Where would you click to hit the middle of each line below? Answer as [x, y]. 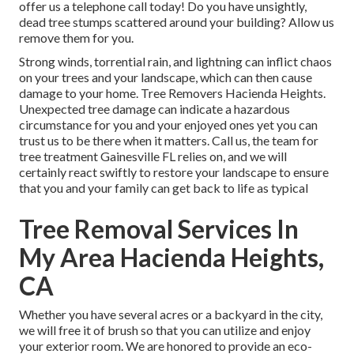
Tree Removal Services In [159, 229]
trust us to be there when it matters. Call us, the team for [169, 141]
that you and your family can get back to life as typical [164, 188]
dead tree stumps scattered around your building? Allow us [177, 22]
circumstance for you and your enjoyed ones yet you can [168, 125]
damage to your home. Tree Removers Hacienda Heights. [172, 93]
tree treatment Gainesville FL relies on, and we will [153, 156]
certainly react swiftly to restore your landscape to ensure [174, 172]
